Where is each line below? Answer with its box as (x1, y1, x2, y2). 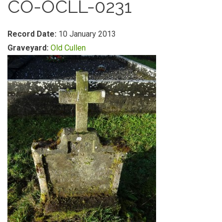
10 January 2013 (58, 29, 116, 39)
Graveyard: (7, 43, 51, 53)
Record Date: (7, 29, 58, 39)
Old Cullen (51, 43, 86, 53)
